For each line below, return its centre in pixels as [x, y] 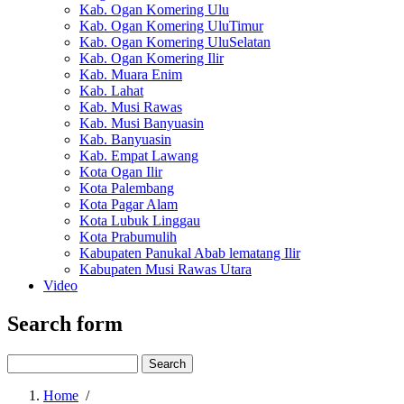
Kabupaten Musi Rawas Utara [165, 269]
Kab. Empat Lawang [139, 156]
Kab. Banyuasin [125, 139]
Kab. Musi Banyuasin [142, 123]
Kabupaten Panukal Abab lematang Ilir [190, 253]
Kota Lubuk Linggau [140, 220]
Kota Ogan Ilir [121, 172]
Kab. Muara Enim [131, 74]
